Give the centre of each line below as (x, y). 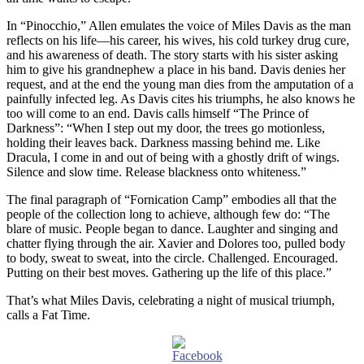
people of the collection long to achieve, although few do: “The (168, 214)
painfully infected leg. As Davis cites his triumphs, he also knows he (181, 98)
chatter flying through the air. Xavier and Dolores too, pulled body (176, 243)
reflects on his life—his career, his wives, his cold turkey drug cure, (178, 40)
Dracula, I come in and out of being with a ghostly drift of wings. (173, 157)
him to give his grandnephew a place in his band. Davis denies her (176, 69)
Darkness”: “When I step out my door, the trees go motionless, (166, 128)
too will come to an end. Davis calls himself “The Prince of (158, 113)
